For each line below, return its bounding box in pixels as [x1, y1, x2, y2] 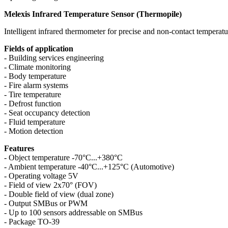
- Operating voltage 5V [4, 172, 78, 181]
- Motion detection [4, 127, 63, 136]
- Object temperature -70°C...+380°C [4, 153, 123, 162]
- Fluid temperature [4, 118, 65, 127]
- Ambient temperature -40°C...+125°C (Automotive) [4, 162, 174, 172]
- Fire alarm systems [4, 81, 68, 90]
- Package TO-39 [4, 217, 60, 226]
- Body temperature [4, 72, 66, 81]
